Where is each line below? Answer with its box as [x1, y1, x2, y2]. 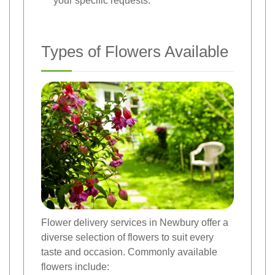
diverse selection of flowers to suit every [41, 232, 214, 243]
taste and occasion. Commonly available [41, 247, 217, 258]
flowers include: [41, 261, 109, 273]
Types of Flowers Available [41, 42, 228, 61]
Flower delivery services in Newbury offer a [41, 217, 228, 228]
